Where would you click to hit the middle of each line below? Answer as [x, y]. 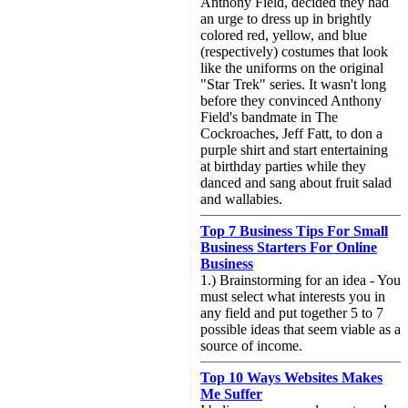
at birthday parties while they [283, 166]
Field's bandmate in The [269, 117]
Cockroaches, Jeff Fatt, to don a [291, 133]
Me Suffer [231, 394]
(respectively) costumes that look [294, 51]
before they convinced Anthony [291, 101]
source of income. [251, 346]
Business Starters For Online [289, 247]
